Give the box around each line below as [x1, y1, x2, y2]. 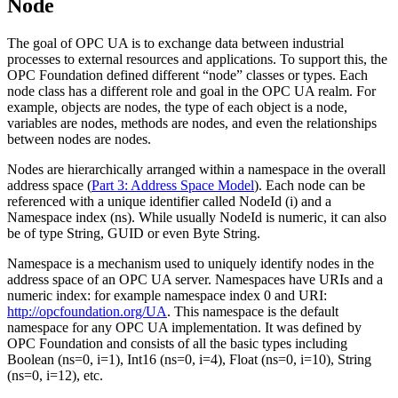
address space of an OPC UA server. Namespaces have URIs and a [7, 271, 383, 287]
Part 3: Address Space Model [92, 177, 254, 193]
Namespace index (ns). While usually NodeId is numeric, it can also [7, 209, 386, 225]
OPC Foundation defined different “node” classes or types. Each [7, 67, 368, 83]
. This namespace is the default [167, 303, 338, 319]
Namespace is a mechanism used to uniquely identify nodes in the [7, 255, 374, 271]
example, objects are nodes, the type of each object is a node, [7, 99, 347, 115]
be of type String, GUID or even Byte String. [7, 225, 260, 241]
